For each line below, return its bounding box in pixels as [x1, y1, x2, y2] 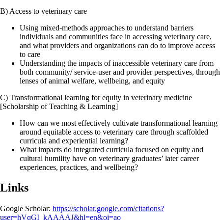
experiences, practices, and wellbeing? [20, 163, 138, 171]
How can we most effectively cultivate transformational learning [20, 118, 218, 127]
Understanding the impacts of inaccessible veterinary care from [20, 58, 214, 67]
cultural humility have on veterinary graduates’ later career [20, 154, 199, 163]
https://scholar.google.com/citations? [53, 204, 164, 213]
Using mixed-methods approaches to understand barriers [20, 23, 193, 32]
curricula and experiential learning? [20, 136, 128, 145]
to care [20, 50, 40, 58]
